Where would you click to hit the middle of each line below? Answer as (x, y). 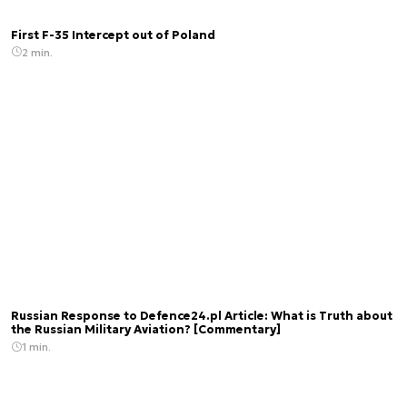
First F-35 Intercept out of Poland (113, 35)
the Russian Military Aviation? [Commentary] (146, 330)
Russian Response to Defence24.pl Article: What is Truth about (202, 317)
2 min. (37, 52)
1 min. (36, 347)
